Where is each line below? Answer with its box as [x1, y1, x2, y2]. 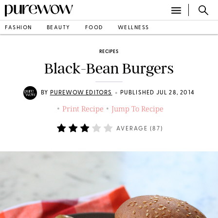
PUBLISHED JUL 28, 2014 [120, 90, 195, 96]
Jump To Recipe [111, 104, 163, 113]
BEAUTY [46, 25, 71, 31]
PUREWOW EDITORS [50, 90, 112, 96]
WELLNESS [117, 25, 149, 31]
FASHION [5, 25, 32, 31]
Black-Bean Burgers [44, 60, 174, 77]
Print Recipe [62, 104, 104, 113]
